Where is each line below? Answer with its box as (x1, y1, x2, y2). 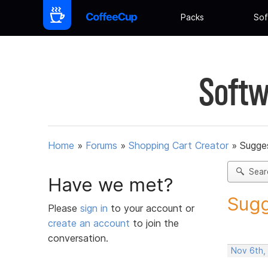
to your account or (111, 202, 194, 214)
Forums (86, 139, 117, 152)
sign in (80, 202, 111, 214)
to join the (130, 217, 179, 229)
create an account (48, 217, 130, 229)
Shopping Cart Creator (129, 139, 229, 152)
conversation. (48, 232, 108, 244)
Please (48, 202, 80, 214)
